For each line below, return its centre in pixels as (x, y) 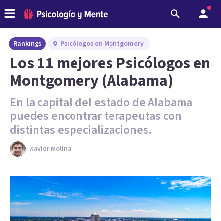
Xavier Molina (51, 149)
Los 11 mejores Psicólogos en (110, 63)
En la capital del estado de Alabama (101, 102)
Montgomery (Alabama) (92, 81)
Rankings (27, 44)
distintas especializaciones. (81, 130)
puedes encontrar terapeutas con (96, 116)
